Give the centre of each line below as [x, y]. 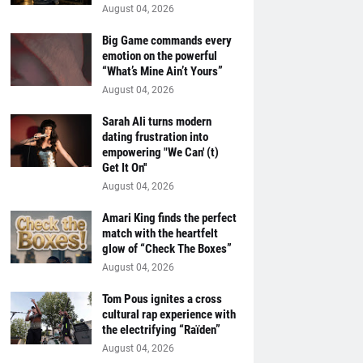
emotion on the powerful [159, 56]
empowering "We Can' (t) [160, 152]
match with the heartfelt [160, 233]
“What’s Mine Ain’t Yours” [162, 71]
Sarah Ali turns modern [156, 122]
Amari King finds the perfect [169, 218]
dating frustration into [155, 137]
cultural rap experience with [169, 314]
